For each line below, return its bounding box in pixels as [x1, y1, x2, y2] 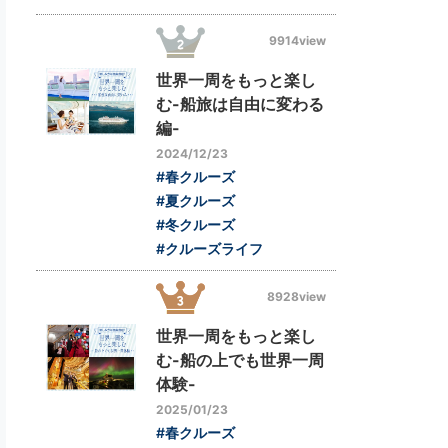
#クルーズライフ [156, 239, 263, 257]
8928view [267, 289, 326, 305]
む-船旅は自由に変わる [156, 93, 324, 114]
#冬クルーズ [156, 215, 235, 233]
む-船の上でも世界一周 [156, 349, 324, 370]
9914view [269, 33, 326, 49]
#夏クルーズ [156, 191, 235, 209]
